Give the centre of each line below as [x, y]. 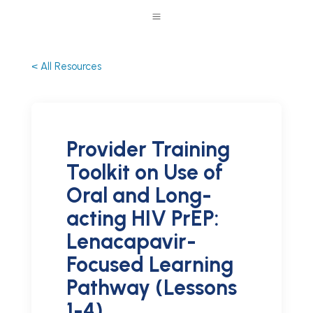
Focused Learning [150, 264]
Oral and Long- [139, 195]
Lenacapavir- [131, 241]
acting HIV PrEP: [142, 218]
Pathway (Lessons [151, 287]
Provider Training [148, 149]
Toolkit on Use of [144, 172]
